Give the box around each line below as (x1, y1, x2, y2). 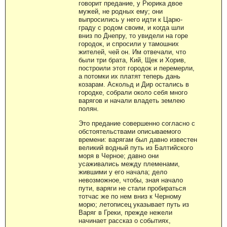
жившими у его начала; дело (79, 168, 167, 176)
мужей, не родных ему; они (79, 7, 163, 15)
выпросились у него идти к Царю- (79, 15, 182, 23)
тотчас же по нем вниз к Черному (79, 192, 181, 200)
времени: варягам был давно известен (79, 135, 197, 143)
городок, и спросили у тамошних (79, 40, 179, 48)
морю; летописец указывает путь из (79, 200, 189, 208)
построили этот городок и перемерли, (79, 64, 195, 72)
